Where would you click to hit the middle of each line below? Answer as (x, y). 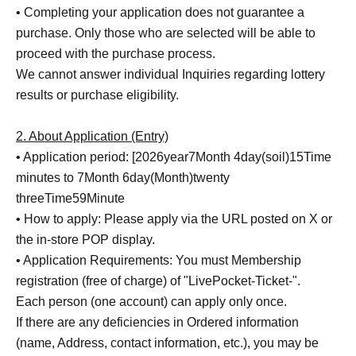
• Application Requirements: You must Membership (159, 261)
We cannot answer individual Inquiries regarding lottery (170, 75)
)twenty (209, 178)
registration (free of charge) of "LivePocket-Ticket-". (158, 281)
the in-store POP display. (85, 240)
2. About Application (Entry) (92, 137)
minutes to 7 (50, 178)
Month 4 (218, 157)
